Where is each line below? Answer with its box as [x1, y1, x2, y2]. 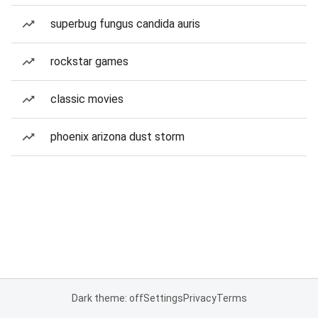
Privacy [182, 292, 216, 304]
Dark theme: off [71, 292, 143, 304]
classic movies [50, 92, 124, 106]
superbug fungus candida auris [50, 17, 200, 31]
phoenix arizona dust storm [50, 130, 185, 143]
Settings [143, 292, 183, 304]
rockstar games [50, 55, 128, 68]
